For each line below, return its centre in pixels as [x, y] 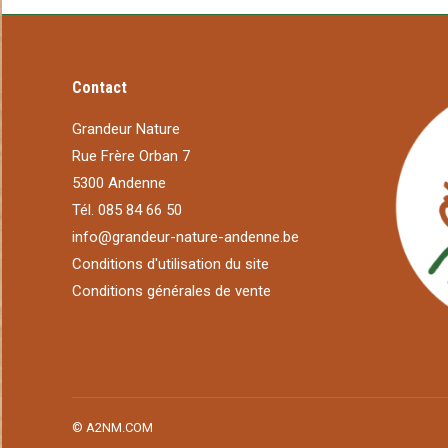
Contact [99, 87]
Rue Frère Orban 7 [131, 156]
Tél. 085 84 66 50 [127, 210]
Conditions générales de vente [171, 291]
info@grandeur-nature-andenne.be [185, 237]
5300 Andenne [119, 183]
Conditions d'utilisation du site [170, 264]
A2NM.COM [119, 427]
